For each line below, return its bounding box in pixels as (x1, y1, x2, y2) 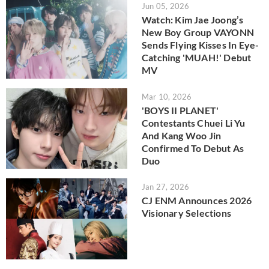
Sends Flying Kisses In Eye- (142, 39, 259, 50)
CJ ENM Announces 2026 (142, 195, 252, 207)
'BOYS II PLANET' (142, 104, 219, 116)
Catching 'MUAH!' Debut (142, 52, 252, 63)
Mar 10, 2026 (142, 91, 192, 101)
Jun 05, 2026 (142, 1, 190, 11)
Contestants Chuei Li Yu (142, 116, 246, 128)
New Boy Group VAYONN (142, 26, 254, 38)
